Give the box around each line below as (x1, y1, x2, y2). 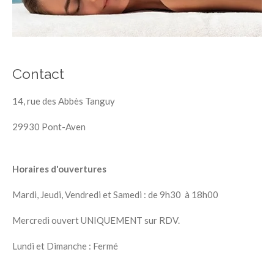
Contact (12, 65, 64, 82)
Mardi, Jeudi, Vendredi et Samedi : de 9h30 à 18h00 (12, 189, 218, 200)
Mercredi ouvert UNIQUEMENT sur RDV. (12, 215, 180, 226)
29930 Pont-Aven (12, 121, 86, 132)
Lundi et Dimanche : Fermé (12, 240, 118, 251)
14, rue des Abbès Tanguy (12, 95, 115, 106)
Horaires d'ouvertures (12, 163, 106, 174)
